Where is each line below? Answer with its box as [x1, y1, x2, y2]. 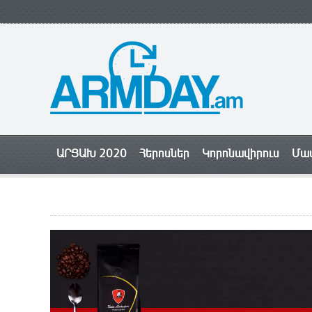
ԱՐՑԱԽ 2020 [56, 146, 127, 161]
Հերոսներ [139, 146, 189, 161]
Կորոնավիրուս [202, 146, 279, 161]
